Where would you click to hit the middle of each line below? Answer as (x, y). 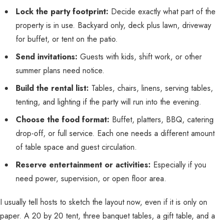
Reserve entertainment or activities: (83, 165)
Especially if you (179, 165)
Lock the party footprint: (62, 12)
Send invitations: (47, 57)
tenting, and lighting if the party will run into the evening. (109, 102)
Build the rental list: (52, 88)
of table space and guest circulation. (76, 147)
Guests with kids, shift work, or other (140, 57)
